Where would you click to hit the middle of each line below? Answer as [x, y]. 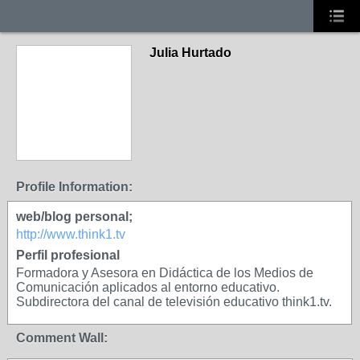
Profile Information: [74, 187]
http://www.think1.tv [71, 234]
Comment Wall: [62, 338]
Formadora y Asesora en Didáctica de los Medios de [165, 273]
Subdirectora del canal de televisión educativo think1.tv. [174, 302]
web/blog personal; [74, 217]
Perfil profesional [68, 255]
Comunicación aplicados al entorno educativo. [148, 287]
